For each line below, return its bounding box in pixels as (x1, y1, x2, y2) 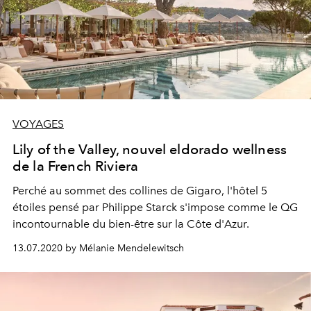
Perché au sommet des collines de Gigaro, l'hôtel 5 (12, 183, 267, 197)
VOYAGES (12, 117, 64, 131)
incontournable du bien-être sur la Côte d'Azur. (12, 217, 249, 230)
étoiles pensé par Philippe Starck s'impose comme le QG (12, 200, 298, 214)
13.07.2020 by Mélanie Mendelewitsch (12, 242, 184, 254)
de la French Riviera (12, 157, 139, 174)
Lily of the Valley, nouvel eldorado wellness (12, 140, 287, 158)
